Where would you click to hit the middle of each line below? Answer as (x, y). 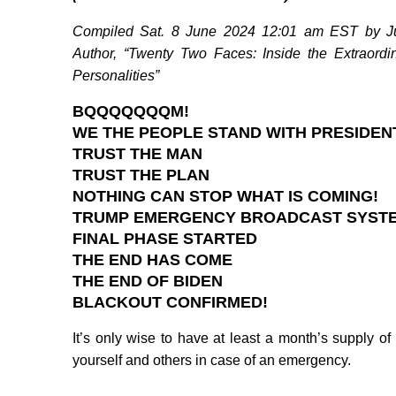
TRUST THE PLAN (141, 175)
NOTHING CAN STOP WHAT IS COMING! (225, 197)
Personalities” (116, 76)
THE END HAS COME (152, 260)
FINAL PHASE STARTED (165, 239)
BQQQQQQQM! (131, 112)
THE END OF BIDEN (148, 282)
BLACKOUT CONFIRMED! (170, 303)
